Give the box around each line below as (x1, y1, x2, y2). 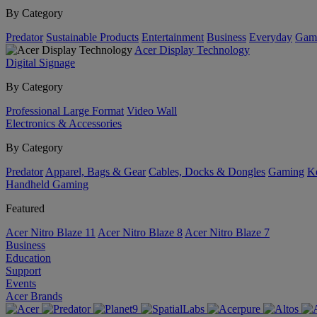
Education (6, 252, 51, 264)
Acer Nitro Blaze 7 (185, 226, 270, 238)
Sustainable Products (46, 31, 139, 43)
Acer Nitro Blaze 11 (6, 226, 96, 238)
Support (6, 265, 41, 277)
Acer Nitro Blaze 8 (98, 226, 183, 238)
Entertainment (142, 31, 204, 43)
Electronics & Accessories (6, 117, 122, 129)
